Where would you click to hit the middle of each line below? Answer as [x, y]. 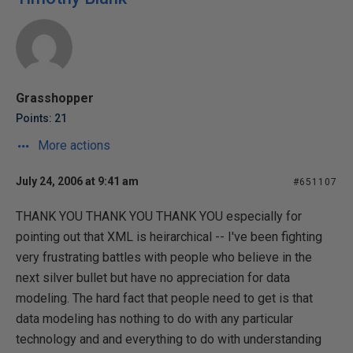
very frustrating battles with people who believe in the [164, 257]
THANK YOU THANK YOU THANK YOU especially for [159, 216]
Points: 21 [41, 118]
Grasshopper [55, 98]
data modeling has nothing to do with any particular [154, 318]
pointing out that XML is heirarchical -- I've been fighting [169, 236]
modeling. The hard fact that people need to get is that [164, 298]
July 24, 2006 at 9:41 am [77, 181]
